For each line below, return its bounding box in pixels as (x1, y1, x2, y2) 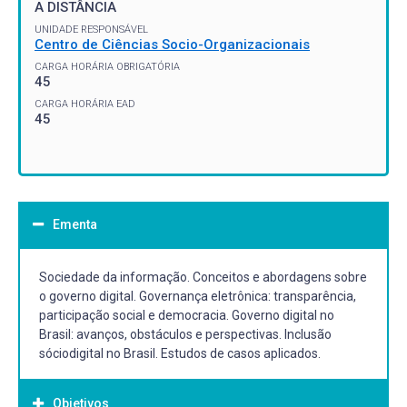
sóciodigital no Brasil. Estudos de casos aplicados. (39, 345, 321, 361)
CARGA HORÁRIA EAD (35, 97, 135, 110)
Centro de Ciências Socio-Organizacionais (35, 35, 310, 53)
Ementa (53, 216, 97, 232)
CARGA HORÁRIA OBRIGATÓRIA (35, 60, 180, 73)
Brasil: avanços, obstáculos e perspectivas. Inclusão (39, 326, 332, 342)
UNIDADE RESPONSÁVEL (35, 23, 148, 35)
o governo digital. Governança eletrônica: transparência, (39, 288, 356, 303)
